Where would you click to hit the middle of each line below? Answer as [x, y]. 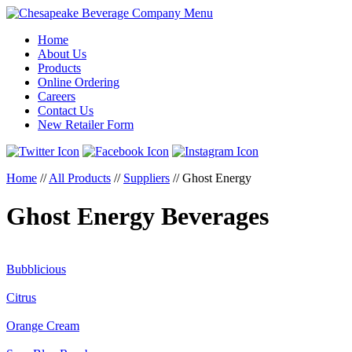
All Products [80, 178]
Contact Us [66, 110]
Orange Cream [43, 325]
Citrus [21, 297]
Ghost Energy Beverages [137, 216]
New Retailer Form [86, 125]
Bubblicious [36, 269]
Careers [57, 96]
